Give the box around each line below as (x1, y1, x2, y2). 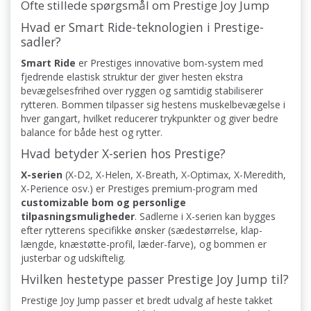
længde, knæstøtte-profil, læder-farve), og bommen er (21, 237, 267, 251)
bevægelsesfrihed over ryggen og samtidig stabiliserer (21, 84, 263, 98)
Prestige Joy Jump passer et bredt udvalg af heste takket (21, 294, 273, 308)
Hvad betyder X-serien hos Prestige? (21, 145, 226, 162)
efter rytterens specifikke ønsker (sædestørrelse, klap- (21, 224, 262, 237)
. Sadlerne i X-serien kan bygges (135, 210, 276, 224)
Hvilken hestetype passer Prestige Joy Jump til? (21, 271, 289, 288)
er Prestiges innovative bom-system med (76, 56, 263, 70)
